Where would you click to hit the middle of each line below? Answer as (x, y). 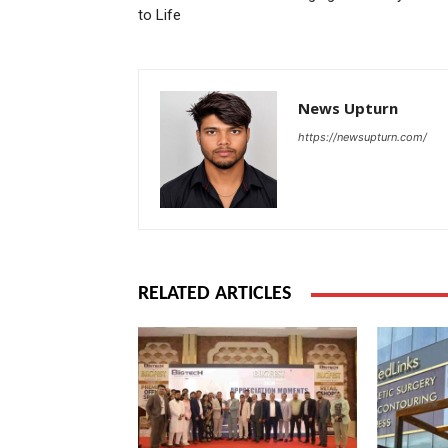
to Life (159, 15)
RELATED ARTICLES (214, 294)
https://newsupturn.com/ (362, 137)
